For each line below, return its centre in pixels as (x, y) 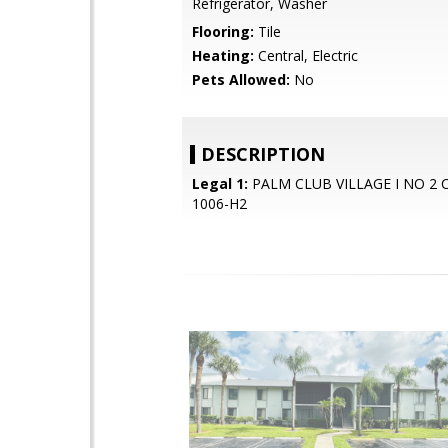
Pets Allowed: (241, 79)
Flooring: (223, 31)
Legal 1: (220, 183)
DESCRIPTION (263, 154)
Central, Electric (306, 55)
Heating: (223, 55)
